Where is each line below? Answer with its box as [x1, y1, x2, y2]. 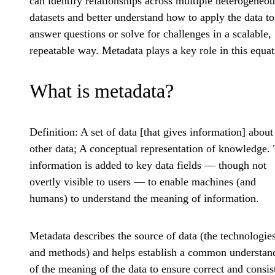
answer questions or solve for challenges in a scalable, [29, 28, 271, 41]
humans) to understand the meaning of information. [29, 192, 259, 205]
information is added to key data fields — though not [29, 159, 266, 172]
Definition [29, 126, 75, 139]
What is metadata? [29, 80, 174, 103]
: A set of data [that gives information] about [75, 126, 273, 139]
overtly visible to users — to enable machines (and [29, 176, 256, 188]
